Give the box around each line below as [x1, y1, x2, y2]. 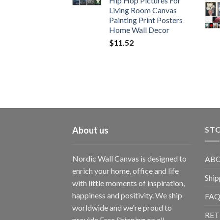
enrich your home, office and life [72, 165, 179, 175]
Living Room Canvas [109, 5, 177, 15]
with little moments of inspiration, [72, 178, 185, 188]
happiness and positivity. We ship [72, 190, 182, 200]
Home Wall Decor [109, 25, 169, 34]
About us [72, 124, 109, 136]
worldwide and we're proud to [72, 202, 172, 212]
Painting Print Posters [109, 15, 183, 25]
